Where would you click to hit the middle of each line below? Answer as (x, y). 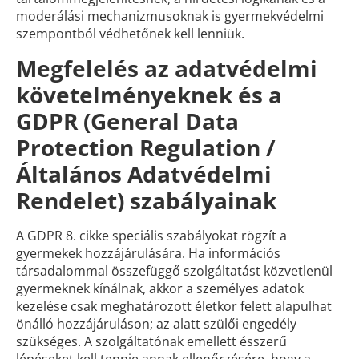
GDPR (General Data (127, 121)
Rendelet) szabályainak (146, 200)
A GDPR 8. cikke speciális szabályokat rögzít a (151, 236)
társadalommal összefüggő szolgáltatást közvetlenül (174, 271)
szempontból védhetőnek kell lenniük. (130, 34)
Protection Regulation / (146, 147)
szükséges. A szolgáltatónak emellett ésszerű (151, 341)
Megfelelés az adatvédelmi (167, 68)
